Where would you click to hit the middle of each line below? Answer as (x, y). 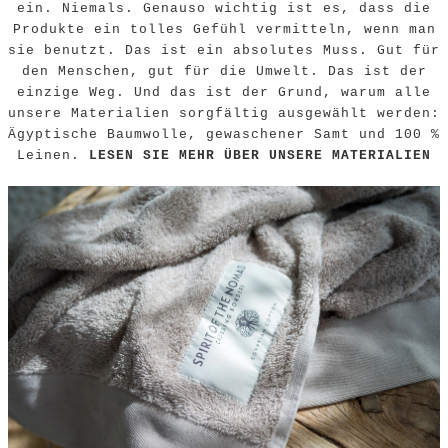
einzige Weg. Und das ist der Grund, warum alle (224, 93)
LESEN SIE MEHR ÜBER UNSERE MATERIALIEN (260, 156)
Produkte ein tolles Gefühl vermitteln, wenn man (224, 30)
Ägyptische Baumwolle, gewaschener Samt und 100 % (224, 135)
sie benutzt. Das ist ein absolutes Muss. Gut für (224, 51)
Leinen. (53, 156)
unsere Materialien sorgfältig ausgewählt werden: (224, 114)
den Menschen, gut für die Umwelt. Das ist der (224, 72)
